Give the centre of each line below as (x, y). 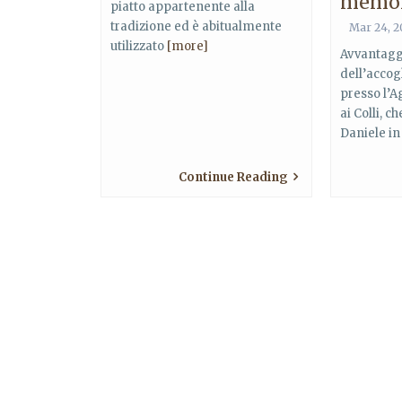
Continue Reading (233, 177)
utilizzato (139, 46)
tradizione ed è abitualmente (196, 26)
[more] (188, 46)
